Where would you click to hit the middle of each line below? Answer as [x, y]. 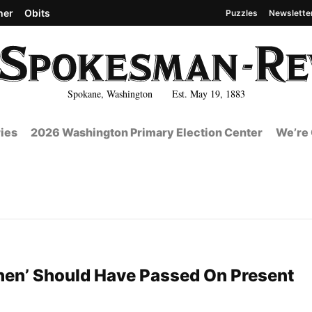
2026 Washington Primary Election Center [146, 132]
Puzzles [242, 13]
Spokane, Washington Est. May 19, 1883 [156, 93]
